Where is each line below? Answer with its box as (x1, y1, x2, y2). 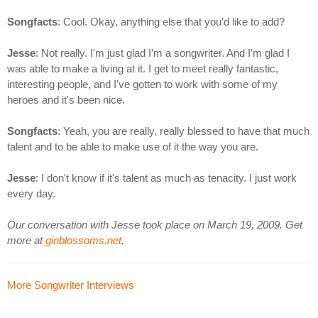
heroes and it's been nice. (7, 94, 125, 106)
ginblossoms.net (45, 234, 121, 247)
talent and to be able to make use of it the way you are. (7, 141, 258, 153)
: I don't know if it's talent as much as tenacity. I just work (35, 172, 297, 185)
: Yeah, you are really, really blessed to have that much (57, 125, 309, 138)
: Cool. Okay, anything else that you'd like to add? (57, 16, 285, 28)
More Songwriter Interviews (7, 279, 134, 292)
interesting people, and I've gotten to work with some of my (7, 78, 278, 91)
